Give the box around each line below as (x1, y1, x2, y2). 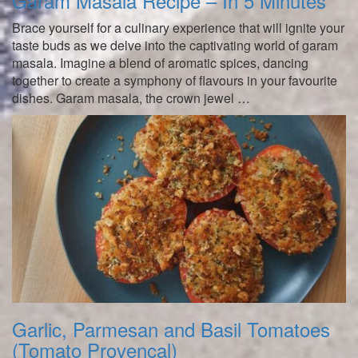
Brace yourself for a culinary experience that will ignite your (12, 18, 344, 37)
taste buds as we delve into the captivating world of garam (12, 35, 338, 54)
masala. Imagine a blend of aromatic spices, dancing (12, 53, 308, 72)
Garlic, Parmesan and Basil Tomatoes (12, 315, 330, 344)
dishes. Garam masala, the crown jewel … (12, 88, 250, 107)
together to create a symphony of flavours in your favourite (12, 70, 337, 89)
